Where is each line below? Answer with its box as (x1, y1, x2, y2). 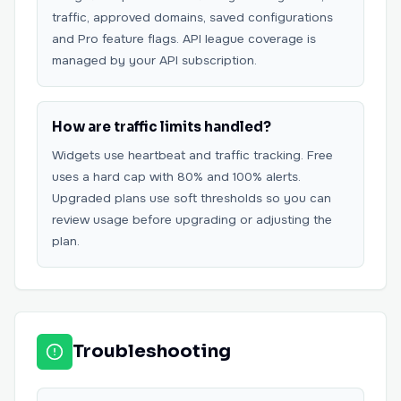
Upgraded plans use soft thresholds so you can (52, 191, 331, 206)
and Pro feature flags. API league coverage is (52, 31, 316, 47)
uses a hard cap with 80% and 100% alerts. (52, 169, 301, 184)
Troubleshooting (73, 340, 231, 363)
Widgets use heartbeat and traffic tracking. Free (52, 148, 333, 163)
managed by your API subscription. (52, 53, 257, 68)
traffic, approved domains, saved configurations (52, 10, 333, 25)
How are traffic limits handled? (52, 118, 271, 135)
